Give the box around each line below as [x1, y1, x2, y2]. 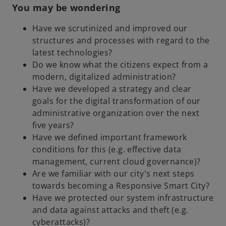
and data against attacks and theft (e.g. [32, 204, 189, 215]
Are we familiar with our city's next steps [32, 167, 195, 179]
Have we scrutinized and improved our [32, 22, 188, 34]
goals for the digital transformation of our [32, 95, 201, 106]
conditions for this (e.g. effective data [32, 143, 182, 155]
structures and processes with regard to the [32, 34, 210, 46]
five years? [32, 119, 74, 131]
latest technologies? [32, 46, 112, 58]
